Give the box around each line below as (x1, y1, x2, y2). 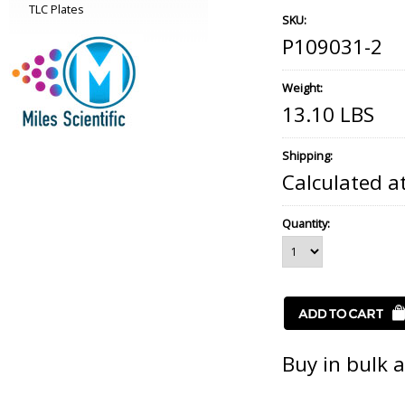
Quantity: (282, 215, 330, 231)
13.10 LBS (282, 100, 374, 128)
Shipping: (282, 147, 333, 164)
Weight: (282, 80, 323, 96)
